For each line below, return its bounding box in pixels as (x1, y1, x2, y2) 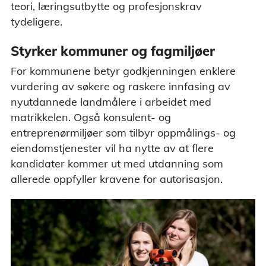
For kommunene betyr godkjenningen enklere (11, 64, 236, 78)
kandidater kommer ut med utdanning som (11, 157, 223, 171)
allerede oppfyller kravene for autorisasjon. (11, 172, 223, 186)
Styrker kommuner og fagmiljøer (11, 42, 215, 59)
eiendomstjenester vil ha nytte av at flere (11, 141, 214, 156)
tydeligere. (11, 14, 62, 28)
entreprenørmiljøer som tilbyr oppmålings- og (11, 126, 236, 140)
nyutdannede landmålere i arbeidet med (11, 95, 211, 109)
